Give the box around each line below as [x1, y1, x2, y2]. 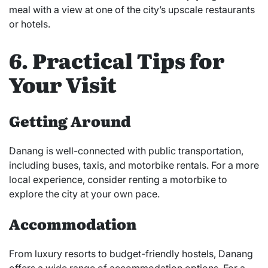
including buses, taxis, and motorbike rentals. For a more [9, 159, 259, 172]
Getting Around [9, 110, 131, 132]
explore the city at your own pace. [9, 188, 160, 200]
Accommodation [9, 213, 136, 234]
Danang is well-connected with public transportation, [9, 145, 243, 157]
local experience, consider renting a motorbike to [9, 173, 227, 186]
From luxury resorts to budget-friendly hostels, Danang [9, 248, 253, 260]
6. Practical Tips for [9, 45, 224, 75]
